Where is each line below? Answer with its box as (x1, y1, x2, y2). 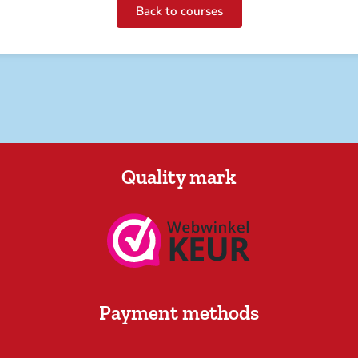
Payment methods (98, 300, 259, 324)
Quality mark (121, 165, 237, 189)
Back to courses (135, 2, 223, 19)
